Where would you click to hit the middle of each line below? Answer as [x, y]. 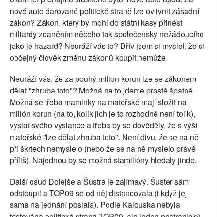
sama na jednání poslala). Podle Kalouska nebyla [95, 205]
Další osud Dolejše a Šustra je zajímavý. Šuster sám [99, 181]
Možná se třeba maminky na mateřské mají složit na [98, 102]
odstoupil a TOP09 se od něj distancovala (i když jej [98, 193]
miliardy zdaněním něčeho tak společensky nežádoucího [107, 34]
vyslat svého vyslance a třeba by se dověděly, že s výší [103, 125]
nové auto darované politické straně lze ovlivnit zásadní [104, 11]
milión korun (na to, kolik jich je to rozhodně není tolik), [102, 114]
